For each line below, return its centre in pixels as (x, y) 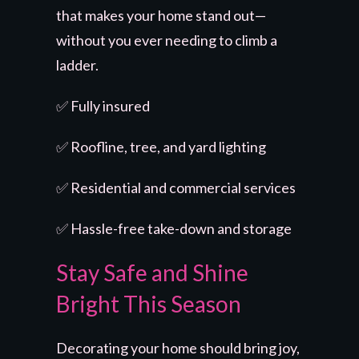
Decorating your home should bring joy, (178, 347)
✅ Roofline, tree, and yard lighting (161, 146)
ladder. (77, 65)
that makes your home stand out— (161, 15)
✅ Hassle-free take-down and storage (174, 228)
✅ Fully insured (103, 105)
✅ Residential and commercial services (176, 187)
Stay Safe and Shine (152, 272)
